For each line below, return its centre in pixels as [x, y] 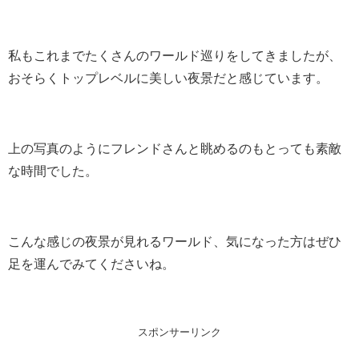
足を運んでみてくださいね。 [91, 264]
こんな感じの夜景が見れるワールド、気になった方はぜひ [175, 242]
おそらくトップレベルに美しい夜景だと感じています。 [168, 78]
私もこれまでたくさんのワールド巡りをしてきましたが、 [175, 56]
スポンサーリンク [179, 333]
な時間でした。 [53, 171]
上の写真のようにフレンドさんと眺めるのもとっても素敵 [175, 149]
